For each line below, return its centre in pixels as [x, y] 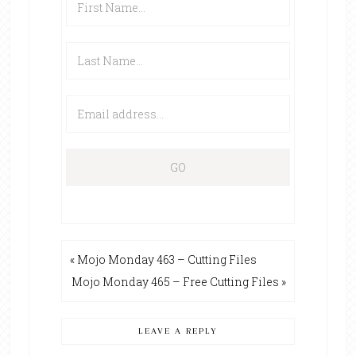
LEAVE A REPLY [178, 331]
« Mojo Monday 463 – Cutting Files [163, 260]
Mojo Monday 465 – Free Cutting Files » [179, 282]
